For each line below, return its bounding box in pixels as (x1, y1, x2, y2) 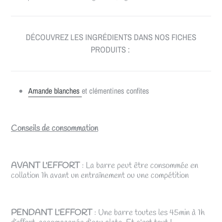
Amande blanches (28, 85, 82, 97)
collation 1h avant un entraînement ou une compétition (11, 170, 189, 182)
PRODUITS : (90, 44, 132, 55)
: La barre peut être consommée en (80, 160, 198, 172)
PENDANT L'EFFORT (11, 207, 92, 219)
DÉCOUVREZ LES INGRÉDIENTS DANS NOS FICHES (26, 31, 196, 43)
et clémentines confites (82, 85, 149, 97)
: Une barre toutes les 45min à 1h (92, 207, 205, 219)
